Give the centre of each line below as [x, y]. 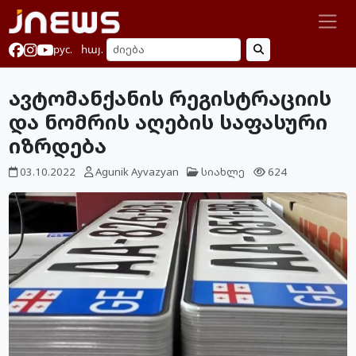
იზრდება [58, 145]
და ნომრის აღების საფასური [168, 121]
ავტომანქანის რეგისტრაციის [170, 97]
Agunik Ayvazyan [137, 172]
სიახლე [223, 172]
